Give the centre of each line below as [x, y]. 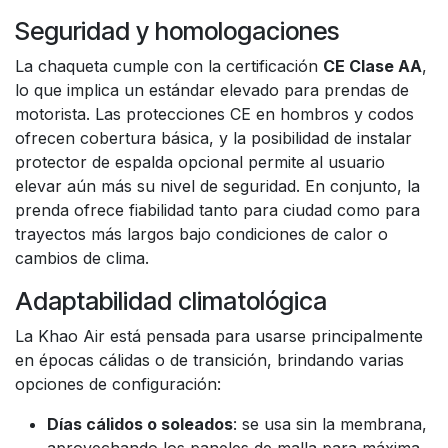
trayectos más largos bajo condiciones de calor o [201, 234]
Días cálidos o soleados [140, 424]
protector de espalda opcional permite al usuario [200, 162]
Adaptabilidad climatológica [171, 301]
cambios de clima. [82, 258]
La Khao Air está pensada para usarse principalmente [219, 336]
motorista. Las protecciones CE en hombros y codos [214, 114]
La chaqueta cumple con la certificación [169, 66]
